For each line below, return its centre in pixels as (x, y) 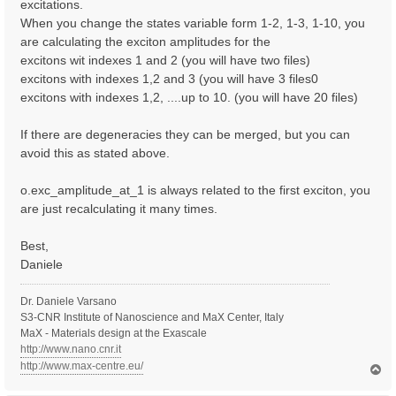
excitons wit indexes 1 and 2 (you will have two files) (165, 60)
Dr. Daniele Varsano (69, 301)
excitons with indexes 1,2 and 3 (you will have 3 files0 (169, 78)
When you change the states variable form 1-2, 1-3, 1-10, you (193, 23)
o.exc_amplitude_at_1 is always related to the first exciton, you (195, 190)
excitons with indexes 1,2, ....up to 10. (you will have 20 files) (189, 97)
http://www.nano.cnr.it (71, 349)
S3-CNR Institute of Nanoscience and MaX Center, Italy (152, 317)
